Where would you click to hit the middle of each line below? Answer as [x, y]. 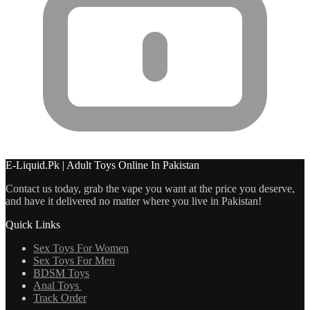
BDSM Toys [61, 273]
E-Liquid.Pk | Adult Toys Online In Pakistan [102, 165]
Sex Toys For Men [74, 261]
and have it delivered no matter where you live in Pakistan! [134, 201]
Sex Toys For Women [81, 248]
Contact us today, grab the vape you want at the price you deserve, [150, 189]
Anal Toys [57, 286]
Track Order [60, 298]
